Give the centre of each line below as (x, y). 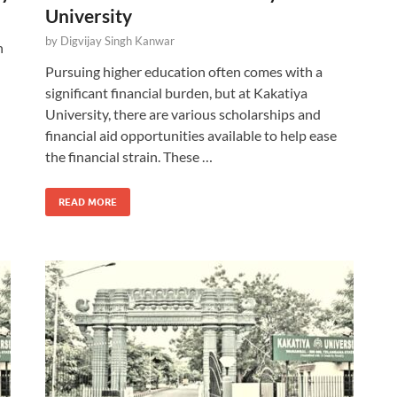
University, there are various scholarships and (183, 114)
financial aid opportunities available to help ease (191, 135)
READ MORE (88, 202)
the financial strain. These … (129, 156)
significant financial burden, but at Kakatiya (176, 93)
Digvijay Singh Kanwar (117, 41)
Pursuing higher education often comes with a (184, 71)
